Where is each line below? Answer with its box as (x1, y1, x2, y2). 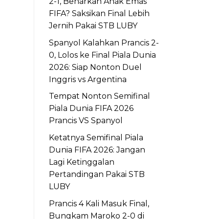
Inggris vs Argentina (48, 74, 127, 84)
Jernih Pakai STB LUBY (48, 21, 137, 31)
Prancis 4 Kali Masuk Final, (48, 198, 149, 208)
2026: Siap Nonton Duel (48, 62, 142, 72)
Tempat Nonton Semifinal (48, 91, 150, 101)
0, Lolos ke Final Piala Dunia (48, 50, 156, 60)
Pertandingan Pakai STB (48, 170, 145, 179)
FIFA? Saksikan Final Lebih (48, 9, 150, 19)
